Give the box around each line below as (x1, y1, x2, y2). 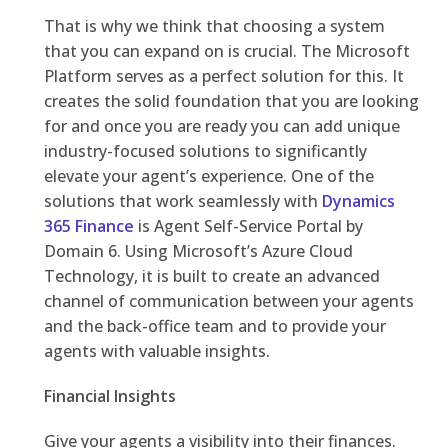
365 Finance (43, 215, 134, 238)
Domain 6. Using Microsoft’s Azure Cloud (43, 240, 353, 263)
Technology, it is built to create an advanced (43, 265, 380, 288)
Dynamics (321, 190, 395, 213)
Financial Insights (43, 385, 180, 408)
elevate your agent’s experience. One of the (43, 165, 374, 188)
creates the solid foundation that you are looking (43, 90, 419, 113)
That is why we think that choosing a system (43, 15, 385, 38)
